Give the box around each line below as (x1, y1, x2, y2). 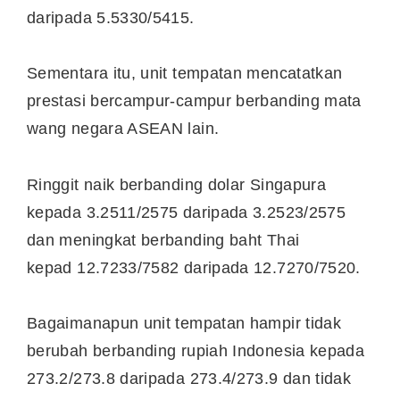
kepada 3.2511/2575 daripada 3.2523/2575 (27, 203, 346, 221)
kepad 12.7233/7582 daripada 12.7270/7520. (27, 258, 361, 277)
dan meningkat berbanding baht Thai (27, 230, 300, 249)
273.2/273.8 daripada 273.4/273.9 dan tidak (27, 370, 352, 388)
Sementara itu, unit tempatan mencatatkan (27, 64, 343, 83)
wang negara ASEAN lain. (27, 120, 220, 138)
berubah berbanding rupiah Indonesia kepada (27, 342, 365, 361)
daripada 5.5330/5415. (27, 8, 195, 27)
